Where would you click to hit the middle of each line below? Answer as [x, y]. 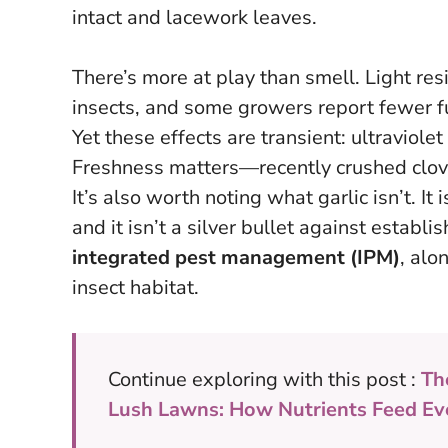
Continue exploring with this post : [264, 379]
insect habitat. [135, 287]
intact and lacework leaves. [194, 17]
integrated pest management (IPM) [236, 257]
